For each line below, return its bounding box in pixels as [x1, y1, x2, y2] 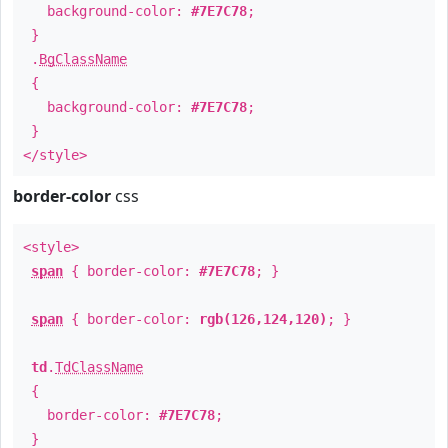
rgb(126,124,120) [199, 311, 327, 327]
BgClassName [39, 51, 127, 67]
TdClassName [55, 359, 143, 375]
